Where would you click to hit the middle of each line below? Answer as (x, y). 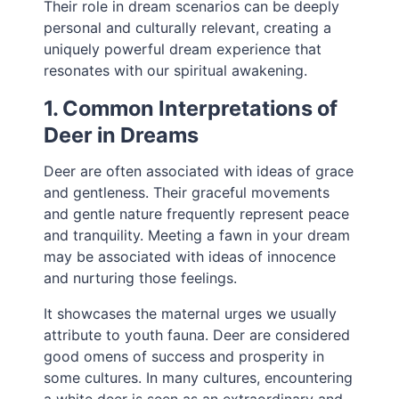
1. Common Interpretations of (191, 109)
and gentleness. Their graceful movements (187, 193)
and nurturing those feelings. (141, 278)
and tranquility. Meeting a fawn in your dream (197, 236)
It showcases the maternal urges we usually (191, 314)
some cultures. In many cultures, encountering (199, 378)
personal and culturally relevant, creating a (188, 28)
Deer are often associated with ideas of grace (199, 171)
